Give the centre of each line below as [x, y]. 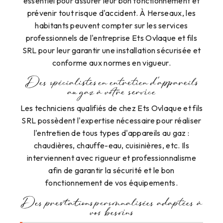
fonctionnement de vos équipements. [111, 183]
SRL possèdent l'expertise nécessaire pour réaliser [111, 121]
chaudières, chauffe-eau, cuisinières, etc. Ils [111, 146]
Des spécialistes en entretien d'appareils [111, 84]
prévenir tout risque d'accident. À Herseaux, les [111, 13]
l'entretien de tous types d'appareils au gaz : [111, 133]
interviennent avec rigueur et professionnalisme [111, 158]
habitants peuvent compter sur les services [111, 26]
